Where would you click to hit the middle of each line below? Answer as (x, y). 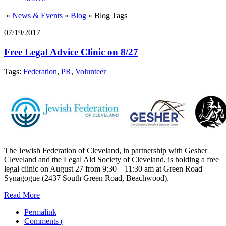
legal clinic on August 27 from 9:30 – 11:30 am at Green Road (103, 169)
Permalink (40, 212)
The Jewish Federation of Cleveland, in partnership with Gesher (106, 151)
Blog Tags (110, 15)
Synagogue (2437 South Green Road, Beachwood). (87, 178)
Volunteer (91, 72)
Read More (22, 195)
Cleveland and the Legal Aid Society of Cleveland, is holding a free (111, 160)
